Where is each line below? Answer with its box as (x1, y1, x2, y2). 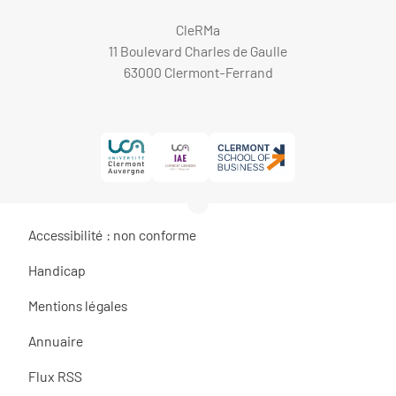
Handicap (28, 261, 86, 278)
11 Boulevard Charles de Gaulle (109, 42, 287, 59)
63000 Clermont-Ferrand (123, 64, 273, 80)
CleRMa (176, 21, 220, 38)
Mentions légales (28, 296, 127, 314)
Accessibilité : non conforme (28, 225, 196, 243)
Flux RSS (28, 367, 82, 385)
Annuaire (28, 331, 83, 349)
